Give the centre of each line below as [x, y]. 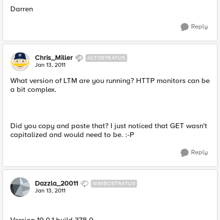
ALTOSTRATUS [106, 58]
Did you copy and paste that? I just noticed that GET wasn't [109, 126]
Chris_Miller [54, 58]
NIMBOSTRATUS [114, 183]
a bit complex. [33, 89]
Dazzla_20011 [56, 183]
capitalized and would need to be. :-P [72, 135]
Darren [22, 9]
